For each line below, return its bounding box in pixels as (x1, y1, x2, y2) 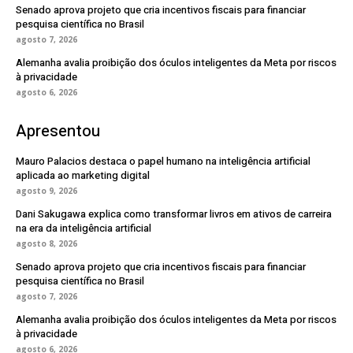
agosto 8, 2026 (16, 237, 77, 249)
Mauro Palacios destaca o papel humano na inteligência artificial (16, 153, 310, 169)
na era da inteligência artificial (16, 220, 151, 236)
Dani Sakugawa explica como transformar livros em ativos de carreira (16, 206, 332, 221)
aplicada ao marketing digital (16, 167, 150, 183)
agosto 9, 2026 (16, 184, 77, 196)
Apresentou (16, 119, 100, 143)
